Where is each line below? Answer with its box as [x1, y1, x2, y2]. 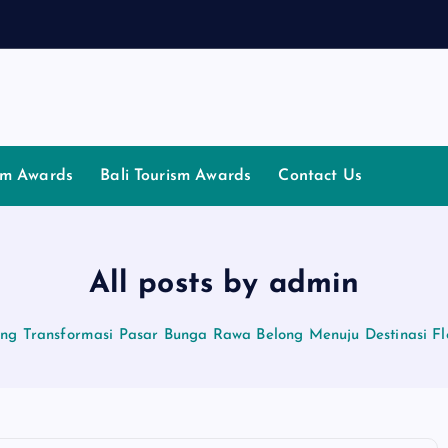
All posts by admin [88, 269, 360, 301]
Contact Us [278, 168, 363, 185]
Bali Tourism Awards [100, 168, 252, 185]
